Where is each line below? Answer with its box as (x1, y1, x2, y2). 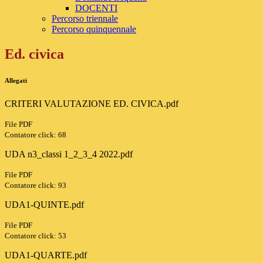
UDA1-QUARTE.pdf (5, 250, 87, 261)
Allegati (5, 77, 27, 85)
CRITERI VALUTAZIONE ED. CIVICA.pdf (5, 99, 178, 109)
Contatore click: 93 (5, 181, 66, 190)
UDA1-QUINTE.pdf (5, 200, 84, 210)
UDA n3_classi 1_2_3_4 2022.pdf (5, 149, 133, 160)
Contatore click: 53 (5, 231, 66, 241)
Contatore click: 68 (5, 130, 66, 140)
